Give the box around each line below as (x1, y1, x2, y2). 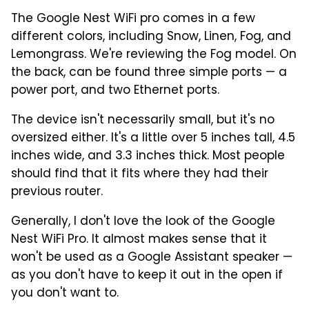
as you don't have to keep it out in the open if (11, 266, 283, 286)
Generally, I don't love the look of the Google (11, 212, 275, 232)
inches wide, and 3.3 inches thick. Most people (11, 146, 285, 166)
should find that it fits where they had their (11, 164, 268, 184)
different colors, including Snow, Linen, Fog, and (11, 27, 291, 47)
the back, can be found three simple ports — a (11, 63, 287, 83)
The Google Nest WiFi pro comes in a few (11, 9, 255, 29)
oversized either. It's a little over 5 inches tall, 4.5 (11, 128, 295, 148)
